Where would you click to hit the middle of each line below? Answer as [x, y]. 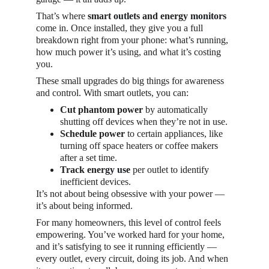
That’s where [62, 16]
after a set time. [89, 158]
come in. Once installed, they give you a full [121, 28]
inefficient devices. [95, 182]
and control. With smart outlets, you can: [112, 93]
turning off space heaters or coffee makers [140, 146]
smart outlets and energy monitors [157, 16]
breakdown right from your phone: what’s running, [133, 40]
